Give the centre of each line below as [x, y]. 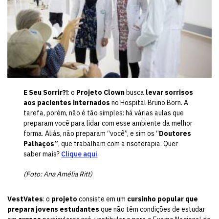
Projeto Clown [101, 93]
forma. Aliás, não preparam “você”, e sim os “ [91, 134]
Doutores [175, 134]
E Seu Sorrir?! [46, 93]
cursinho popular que [163, 199]
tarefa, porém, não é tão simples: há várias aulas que [104, 113]
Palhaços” [41, 144]
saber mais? [43, 154]
